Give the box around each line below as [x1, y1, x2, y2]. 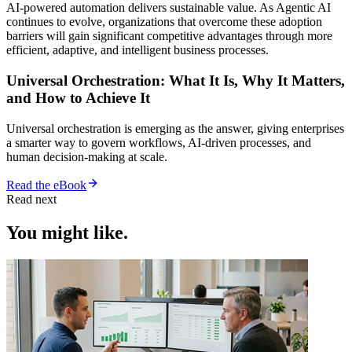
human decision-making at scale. [6, 149, 167, 163]
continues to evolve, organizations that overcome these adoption [6, 15, 322, 29]
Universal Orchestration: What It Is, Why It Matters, [6, 72, 345, 90]
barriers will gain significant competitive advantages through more [6, 29, 332, 43]
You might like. [6, 222, 128, 243]
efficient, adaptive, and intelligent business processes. [6, 43, 269, 57]
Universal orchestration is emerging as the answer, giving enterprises [6, 121, 344, 135]
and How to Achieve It [6, 90, 150, 107]
